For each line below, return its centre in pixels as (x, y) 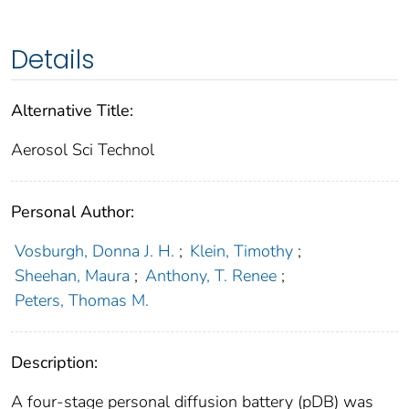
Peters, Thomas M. (81, 301)
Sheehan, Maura (72, 276)
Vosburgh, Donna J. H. (94, 252)
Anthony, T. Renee (211, 276)
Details (53, 60)
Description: (54, 363)
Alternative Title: (72, 111)
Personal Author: (73, 212)
